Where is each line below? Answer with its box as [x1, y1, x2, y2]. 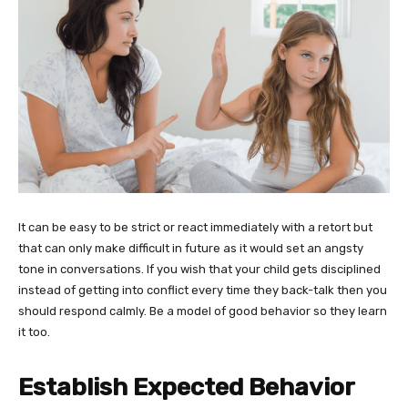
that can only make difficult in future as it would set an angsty [18, 240, 363, 255]
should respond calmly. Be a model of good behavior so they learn [18, 303, 387, 318]
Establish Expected [18, 372, 249, 402]
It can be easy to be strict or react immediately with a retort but [18, 219, 372, 234]
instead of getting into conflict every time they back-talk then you [18, 282, 387, 297]
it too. [18, 324, 50, 339]
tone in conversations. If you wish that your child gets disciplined [18, 261, 381, 276]
